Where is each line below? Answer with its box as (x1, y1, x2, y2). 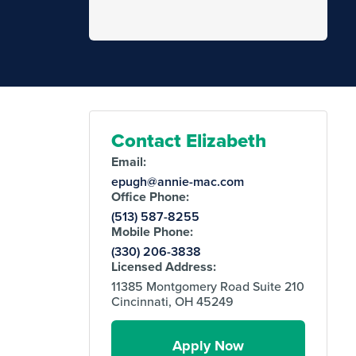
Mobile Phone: (111, 222, 194, 242)
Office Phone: (111, 188, 190, 207)
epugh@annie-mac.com (111, 172, 245, 192)
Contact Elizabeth (111, 126, 267, 155)
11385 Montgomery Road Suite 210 (111, 277, 305, 296)
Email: (111, 153, 147, 172)
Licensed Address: (111, 257, 217, 277)
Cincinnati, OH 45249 (111, 292, 234, 311)
